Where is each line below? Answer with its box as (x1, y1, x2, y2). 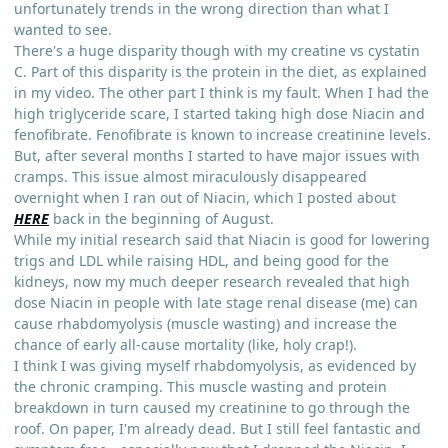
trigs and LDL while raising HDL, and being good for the (14, 250, 389, 270)
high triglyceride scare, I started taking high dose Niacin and (14, 103, 425, 123)
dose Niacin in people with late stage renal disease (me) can (14, 292, 418, 312)
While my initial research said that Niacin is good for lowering (14, 229, 430, 249)
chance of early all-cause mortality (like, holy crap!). (14, 334, 357, 354)
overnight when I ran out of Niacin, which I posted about (14, 187, 396, 207)
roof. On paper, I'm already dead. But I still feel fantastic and (14, 418, 421, 438)
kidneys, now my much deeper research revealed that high (14, 271, 410, 291)
